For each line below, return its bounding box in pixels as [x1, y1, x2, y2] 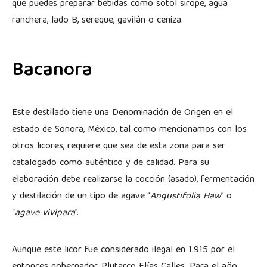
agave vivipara [15, 204, 75, 222]
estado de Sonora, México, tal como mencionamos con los [12, 121, 247, 138]
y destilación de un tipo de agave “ [12, 188, 150, 205]
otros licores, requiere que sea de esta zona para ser [12, 138, 225, 155]
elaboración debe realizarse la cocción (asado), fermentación [12, 171, 254, 188]
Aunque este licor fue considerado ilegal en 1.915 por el [12, 241, 235, 259]
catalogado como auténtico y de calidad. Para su [12, 154, 209, 172]
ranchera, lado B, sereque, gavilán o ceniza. [12, 12, 186, 29]
